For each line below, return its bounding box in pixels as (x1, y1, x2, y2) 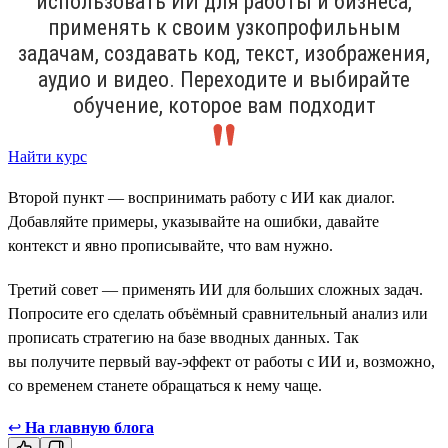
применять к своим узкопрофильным (47, 14, 401, 40)
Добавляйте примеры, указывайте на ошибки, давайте (8, 212, 379, 230)
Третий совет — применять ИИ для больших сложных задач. (8, 280, 423, 298)
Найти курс (8, 147, 87, 165)
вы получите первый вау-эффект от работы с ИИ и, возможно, (8, 352, 435, 370)
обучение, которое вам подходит (72, 92, 376, 118)
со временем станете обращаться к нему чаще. (8, 376, 322, 394)
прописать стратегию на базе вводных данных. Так (8, 328, 359, 346)
